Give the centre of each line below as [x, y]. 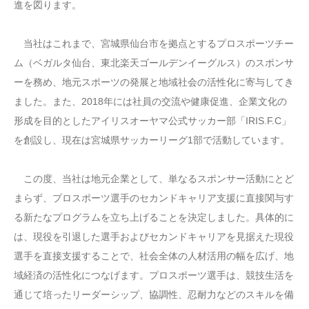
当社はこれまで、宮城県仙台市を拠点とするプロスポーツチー [154, 43]
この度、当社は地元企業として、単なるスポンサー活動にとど [154, 178]
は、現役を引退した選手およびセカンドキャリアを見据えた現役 [154, 236]
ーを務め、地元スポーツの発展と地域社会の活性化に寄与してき [154, 82]
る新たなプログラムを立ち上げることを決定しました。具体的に [154, 217]
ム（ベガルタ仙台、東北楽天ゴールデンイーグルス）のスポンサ [154, 62]
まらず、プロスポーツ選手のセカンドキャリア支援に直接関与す [154, 198]
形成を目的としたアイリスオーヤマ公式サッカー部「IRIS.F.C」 [152, 120]
